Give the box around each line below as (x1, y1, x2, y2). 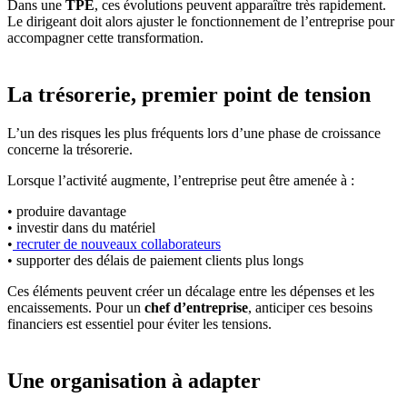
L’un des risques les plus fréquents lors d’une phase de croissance (7, 124, 381, 141)
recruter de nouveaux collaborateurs (13, 235, 221, 252)
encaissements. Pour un (7, 299, 144, 315)
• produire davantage (7, 203, 126, 219)
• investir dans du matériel (7, 219, 155, 235)
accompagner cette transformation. (7, 29, 203, 45)
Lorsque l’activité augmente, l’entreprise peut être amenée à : (7, 172, 354, 188)
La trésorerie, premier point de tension (7, 82, 371, 106)
